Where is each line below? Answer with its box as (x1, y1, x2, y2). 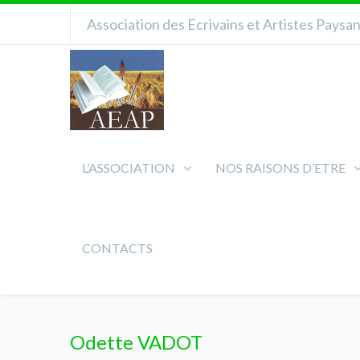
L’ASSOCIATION (82, 160, 175, 175)
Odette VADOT (70, 330, 202, 354)
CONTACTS (82, 240, 153, 256)
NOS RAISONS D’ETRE (215, 160, 346, 175)
